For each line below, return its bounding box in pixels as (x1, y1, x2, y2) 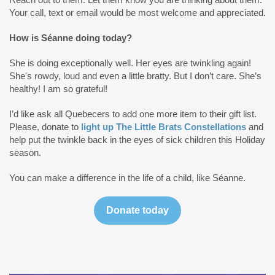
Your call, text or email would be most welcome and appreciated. (9, 7, 266, 18)
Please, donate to (9, 122, 81, 132)
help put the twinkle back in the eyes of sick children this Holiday (9, 134, 265, 145)
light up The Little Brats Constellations (81, 122, 246, 132)
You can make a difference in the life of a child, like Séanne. (9, 172, 248, 183)
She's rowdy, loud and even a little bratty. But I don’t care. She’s (9, 71, 261, 81)
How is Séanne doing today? (9, 33, 132, 43)
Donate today (106, 205, 169, 215)
